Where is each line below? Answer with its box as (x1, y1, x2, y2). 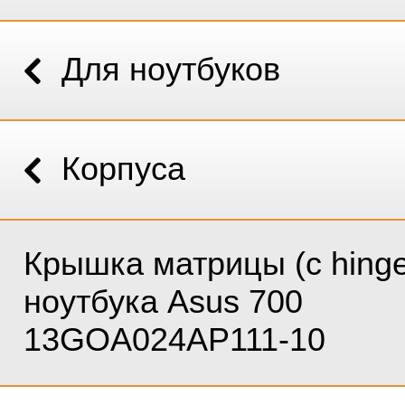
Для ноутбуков (61, 51, 281, 88)
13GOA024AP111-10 (23, 321, 325, 358)
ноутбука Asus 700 (23, 283, 303, 320)
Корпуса (61, 150, 186, 187)
